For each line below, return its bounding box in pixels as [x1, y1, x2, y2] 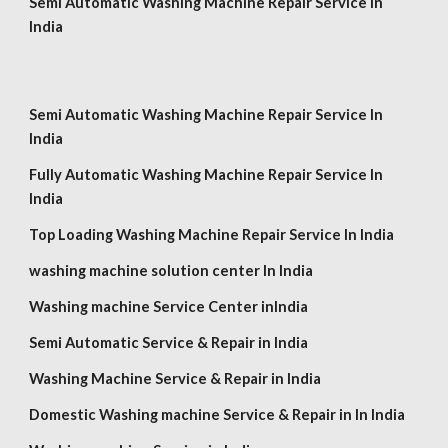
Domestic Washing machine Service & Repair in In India [29, 406, 406, 423]
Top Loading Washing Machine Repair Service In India [29, 226, 395, 243]
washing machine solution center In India [29, 262, 314, 279]
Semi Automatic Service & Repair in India [29, 334, 309, 351]
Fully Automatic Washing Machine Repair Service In [29, 166, 384, 183]
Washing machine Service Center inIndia [29, 298, 309, 315]
